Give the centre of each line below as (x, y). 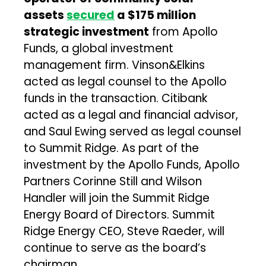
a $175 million (156, 15)
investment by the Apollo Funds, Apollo (132, 164)
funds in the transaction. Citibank (116, 98)
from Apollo (184, 31)
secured (91, 15)
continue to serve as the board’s (115, 248)
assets (45, 15)
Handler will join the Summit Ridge (117, 198)
